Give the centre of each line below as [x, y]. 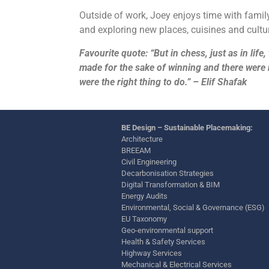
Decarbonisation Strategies [168, 173]
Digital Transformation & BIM [171, 184]
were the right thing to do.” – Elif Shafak [164, 82]
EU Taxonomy [144, 219]
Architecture [142, 139]
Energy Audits [144, 196]
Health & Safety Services [163, 241]
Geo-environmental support [167, 230]
